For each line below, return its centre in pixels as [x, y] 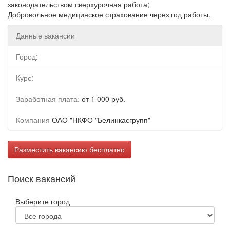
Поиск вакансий [42, 178]
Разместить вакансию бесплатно [70, 149]
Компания [33, 120]
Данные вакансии [45, 35]
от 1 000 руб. [102, 99]
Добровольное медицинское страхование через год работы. [109, 14]
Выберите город [43, 201]
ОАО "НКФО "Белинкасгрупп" [100, 120]
